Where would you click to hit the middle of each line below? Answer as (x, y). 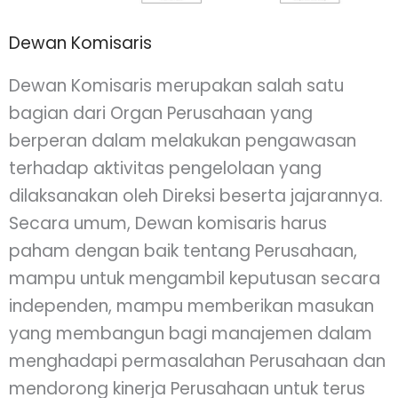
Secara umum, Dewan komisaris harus (168, 223)
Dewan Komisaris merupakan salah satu (176, 85)
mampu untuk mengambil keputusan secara (195, 278)
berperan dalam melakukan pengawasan (183, 140)
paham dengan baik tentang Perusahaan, (183, 251)
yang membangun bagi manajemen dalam (191, 333)
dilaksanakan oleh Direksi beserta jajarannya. (196, 195)
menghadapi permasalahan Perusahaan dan (197, 361)
